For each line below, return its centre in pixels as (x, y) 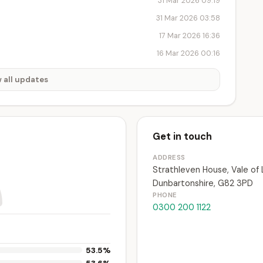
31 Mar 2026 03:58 (188, 18)
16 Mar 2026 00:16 (188, 53)
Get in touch (182, 136)
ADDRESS (169, 158)
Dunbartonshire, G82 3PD (203, 183)
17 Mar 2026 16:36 (190, 36)
